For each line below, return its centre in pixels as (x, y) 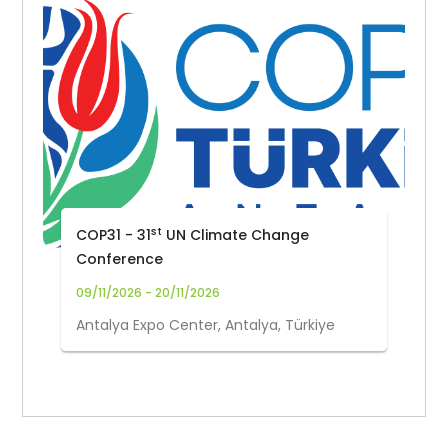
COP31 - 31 (114, 235)
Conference (120, 259)
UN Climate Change (236, 235)
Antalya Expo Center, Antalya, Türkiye (206, 325)
